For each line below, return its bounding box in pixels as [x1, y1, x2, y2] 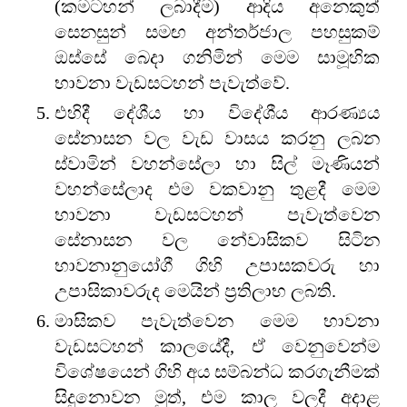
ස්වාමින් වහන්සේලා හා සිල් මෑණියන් [55, 153, 380, 174]
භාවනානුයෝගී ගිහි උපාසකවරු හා [55, 254, 380, 275]
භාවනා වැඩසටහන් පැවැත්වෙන [55, 203, 380, 224]
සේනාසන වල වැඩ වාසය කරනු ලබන [55, 127, 380, 148]
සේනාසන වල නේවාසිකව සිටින [55, 229, 380, 250]
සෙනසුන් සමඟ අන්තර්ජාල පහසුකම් [55, 21, 380, 42]
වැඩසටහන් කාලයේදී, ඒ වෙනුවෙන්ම [55, 335, 380, 356]
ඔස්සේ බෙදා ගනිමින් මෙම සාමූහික [55, 46, 380, 67]
